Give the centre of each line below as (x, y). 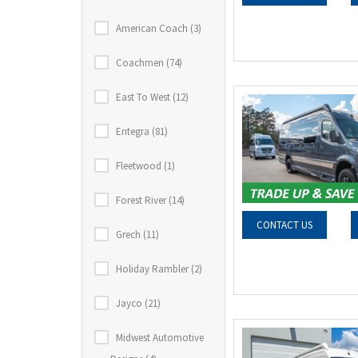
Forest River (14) (150, 200)
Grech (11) (137, 235)
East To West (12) (152, 97)
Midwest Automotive (160, 338)
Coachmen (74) (149, 63)
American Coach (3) (159, 28)
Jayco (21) (138, 303)
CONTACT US (285, 225)
